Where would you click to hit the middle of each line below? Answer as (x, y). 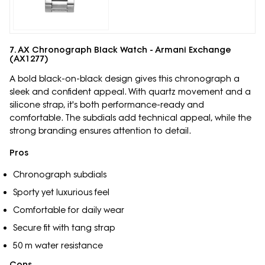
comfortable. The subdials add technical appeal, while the (130, 118)
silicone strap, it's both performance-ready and (107, 105)
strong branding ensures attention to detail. (100, 131)
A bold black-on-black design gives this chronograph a (125, 79)
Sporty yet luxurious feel (61, 193)
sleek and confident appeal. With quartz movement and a (130, 92)
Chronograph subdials (59, 175)
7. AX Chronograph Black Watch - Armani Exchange (120, 50)
